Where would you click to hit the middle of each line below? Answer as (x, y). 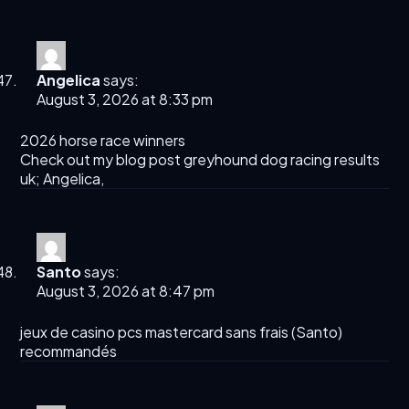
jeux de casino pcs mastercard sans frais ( (158, 332)
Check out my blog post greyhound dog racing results (200, 160)
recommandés (69, 351)
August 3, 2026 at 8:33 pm (125, 100)
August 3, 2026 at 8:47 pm (126, 291)
